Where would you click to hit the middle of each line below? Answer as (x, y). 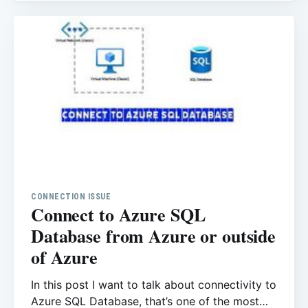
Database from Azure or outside (154, 235)
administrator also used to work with (127, 16)
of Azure (64, 257)
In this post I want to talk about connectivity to (154, 284)
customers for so (75, 33)
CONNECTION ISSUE (71, 196)
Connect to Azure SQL (118, 214)
